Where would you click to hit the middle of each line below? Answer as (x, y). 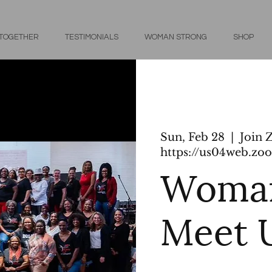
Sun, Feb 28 (192, 137)
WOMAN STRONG (175, 37)
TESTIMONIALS (91, 37)
